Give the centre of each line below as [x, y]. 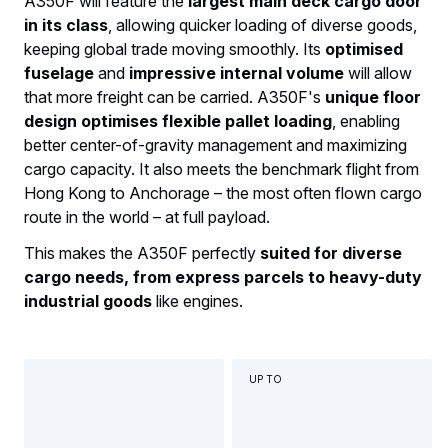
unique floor [373, 97]
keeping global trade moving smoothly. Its [174, 49]
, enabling [366, 121]
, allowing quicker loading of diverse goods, [262, 25]
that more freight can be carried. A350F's [174, 97]
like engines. [197, 301]
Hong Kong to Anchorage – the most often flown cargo [223, 193]
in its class [66, 25]
